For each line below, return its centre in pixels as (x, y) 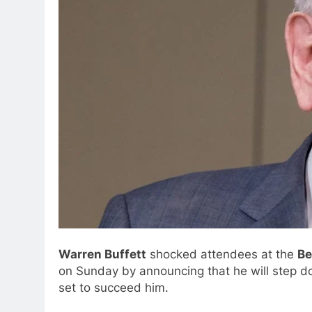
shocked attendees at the (222, 255)
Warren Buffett (102, 255)
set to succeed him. (114, 288)
